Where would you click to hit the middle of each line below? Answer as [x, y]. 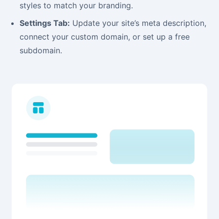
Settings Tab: [45, 23]
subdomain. [41, 51]
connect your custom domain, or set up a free [105, 37]
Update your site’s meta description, [138, 23]
